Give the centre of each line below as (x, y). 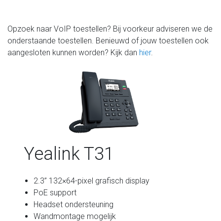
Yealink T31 (69, 154)
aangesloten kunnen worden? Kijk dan (73, 52)
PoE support (55, 192)
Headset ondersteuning (74, 204)
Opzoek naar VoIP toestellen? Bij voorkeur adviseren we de (110, 29)
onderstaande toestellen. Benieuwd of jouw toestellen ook (108, 40)
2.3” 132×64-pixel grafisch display (92, 181)
